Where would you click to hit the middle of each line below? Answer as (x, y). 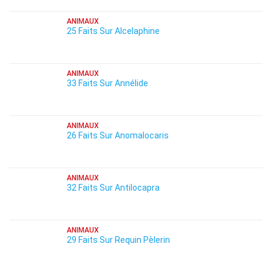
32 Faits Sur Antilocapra (113, 188)
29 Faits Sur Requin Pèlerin (118, 240)
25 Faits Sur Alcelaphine (113, 31)
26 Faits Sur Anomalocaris (118, 135)
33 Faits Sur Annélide (107, 83)
